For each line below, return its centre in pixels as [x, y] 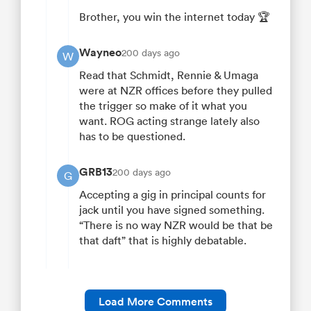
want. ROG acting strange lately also [169, 121]
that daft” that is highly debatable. [163, 241]
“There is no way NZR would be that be [176, 225]
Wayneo [100, 53]
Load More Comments [155, 301]
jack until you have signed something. [172, 210]
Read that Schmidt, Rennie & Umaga [169, 75]
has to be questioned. [132, 136]
